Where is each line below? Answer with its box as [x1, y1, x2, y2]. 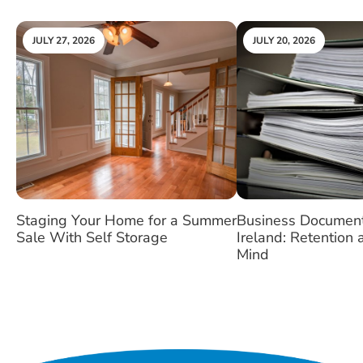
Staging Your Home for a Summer [16, 211, 237, 230]
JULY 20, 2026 [253, 34, 315, 47]
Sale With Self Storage [16, 228, 168, 247]
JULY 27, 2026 [32, 34, 95, 47]
